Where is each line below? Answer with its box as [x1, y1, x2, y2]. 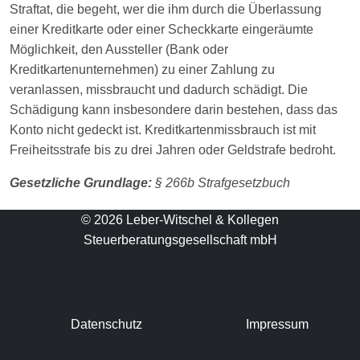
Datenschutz [71, 317, 143, 331]
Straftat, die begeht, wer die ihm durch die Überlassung [10, 2, 321, 16]
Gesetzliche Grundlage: [10, 175, 152, 190]
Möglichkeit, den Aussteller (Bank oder [10, 42, 228, 56]
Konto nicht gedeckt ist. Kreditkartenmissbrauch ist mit [10, 122, 316, 137]
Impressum [245, 317, 309, 331]
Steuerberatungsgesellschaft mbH [83, 233, 277, 247]
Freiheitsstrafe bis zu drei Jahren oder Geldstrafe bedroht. [10, 142, 336, 157]
